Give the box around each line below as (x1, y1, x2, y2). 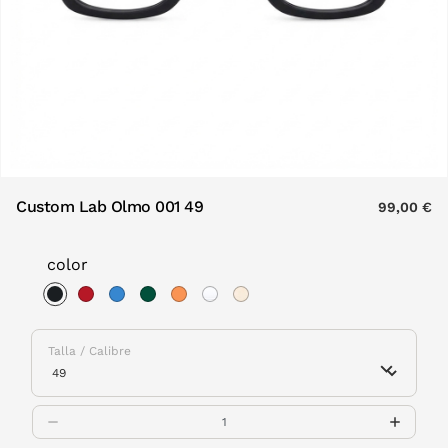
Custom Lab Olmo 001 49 (16, 197, 204, 216)
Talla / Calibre (48, 344, 131, 358)
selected (60, 311, 126, 330)
